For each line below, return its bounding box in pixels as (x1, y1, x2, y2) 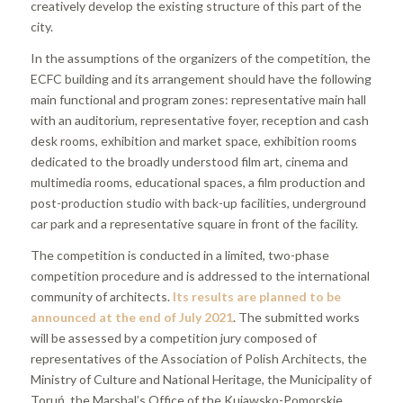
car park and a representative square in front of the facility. (30, 215, 358, 231)
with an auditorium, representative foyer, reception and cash (30, 112, 369, 128)
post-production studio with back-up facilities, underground (30, 194, 366, 210)
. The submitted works (232, 309, 360, 325)
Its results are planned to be (172, 288, 341, 304)
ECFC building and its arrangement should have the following (30, 70, 372, 86)
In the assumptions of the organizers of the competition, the (30, 49, 371, 66)
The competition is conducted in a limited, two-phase (30, 246, 329, 263)
